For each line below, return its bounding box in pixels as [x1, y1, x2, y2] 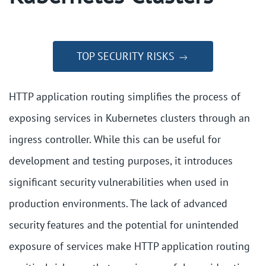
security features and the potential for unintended [9, 218, 239, 232]
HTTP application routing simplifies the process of [9, 90, 240, 103]
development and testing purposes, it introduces [9, 154, 233, 167]
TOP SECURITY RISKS [77, 49, 178, 63]
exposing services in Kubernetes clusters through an [9, 111, 250, 125]
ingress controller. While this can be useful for [9, 132, 221, 146]
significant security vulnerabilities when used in [9, 175, 229, 189]
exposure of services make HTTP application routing [9, 239, 250, 253]
